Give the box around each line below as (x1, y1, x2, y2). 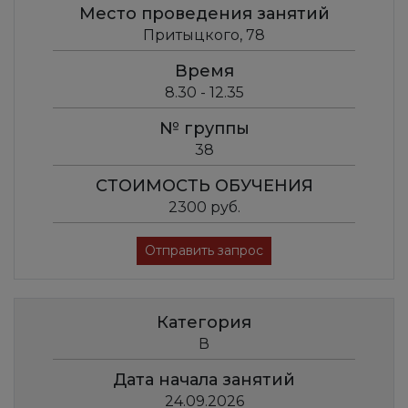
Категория (157, 312, 251, 333)
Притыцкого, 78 (143, 26, 265, 45)
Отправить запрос (145, 242, 263, 260)
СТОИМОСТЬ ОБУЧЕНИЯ (95, 176, 313, 197)
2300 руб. (168, 199, 240, 217)
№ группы (158, 118, 250, 139)
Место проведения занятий (78, 4, 330, 25)
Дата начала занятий (113, 370, 295, 391)
